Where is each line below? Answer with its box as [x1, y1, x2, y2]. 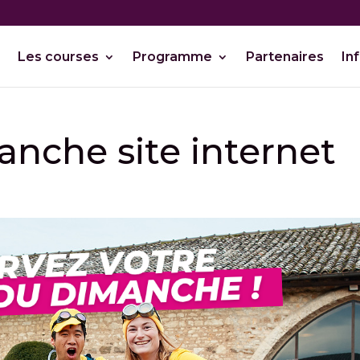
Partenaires [245, 49, 324, 64]
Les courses [17, 49, 99, 64]
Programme [132, 49, 212, 64]
